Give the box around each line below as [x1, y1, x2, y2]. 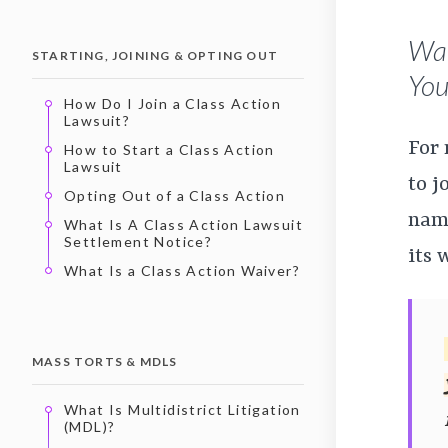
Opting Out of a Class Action [64, 186, 286, 204]
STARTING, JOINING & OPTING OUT [32, 47, 279, 63]
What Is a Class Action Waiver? [64, 261, 300, 279]
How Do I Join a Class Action [64, 94, 282, 112]
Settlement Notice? [64, 232, 213, 250]
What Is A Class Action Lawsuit [64, 215, 303, 233]
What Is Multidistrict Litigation [64, 400, 301, 418]
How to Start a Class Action [64, 140, 275, 158]
